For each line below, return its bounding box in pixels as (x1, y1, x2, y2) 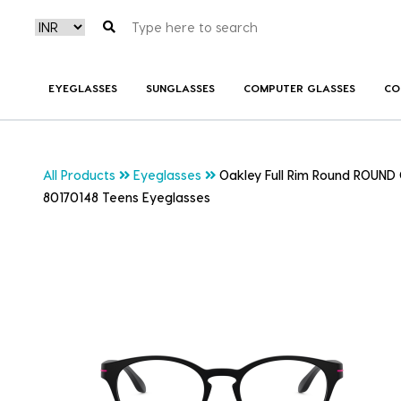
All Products (43, 167, 115, 183)
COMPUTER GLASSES (243, 81, 355, 94)
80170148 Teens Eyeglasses (43, 190, 210, 206)
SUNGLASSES (145, 81, 215, 94)
